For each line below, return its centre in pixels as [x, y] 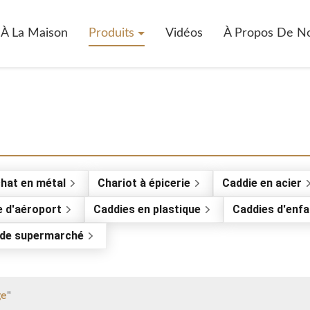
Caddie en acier [262, 183]
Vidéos [184, 33]
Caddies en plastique [147, 209]
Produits [113, 33]
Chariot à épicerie [144, 183]
